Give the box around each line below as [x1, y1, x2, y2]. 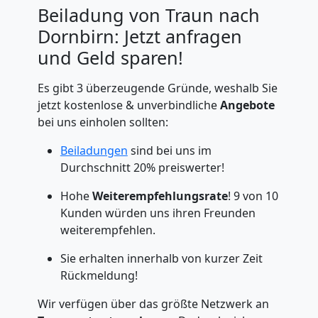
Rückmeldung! [60, 268, 138, 283]
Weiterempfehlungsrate [92, 188, 228, 204]
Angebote [219, 97, 275, 113]
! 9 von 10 [227, 188, 278, 204]
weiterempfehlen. [60, 222, 155, 238]
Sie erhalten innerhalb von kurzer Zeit [60, 251, 263, 266]
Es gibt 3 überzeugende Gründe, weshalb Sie [37, 80, 278, 96]
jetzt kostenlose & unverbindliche [37, 97, 220, 113]
